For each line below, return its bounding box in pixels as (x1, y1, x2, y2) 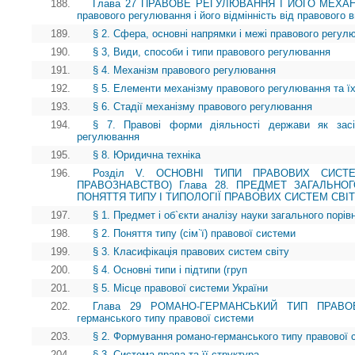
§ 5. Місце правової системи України (93, 282, 268, 295)
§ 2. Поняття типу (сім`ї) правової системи (93, 227, 296, 240)
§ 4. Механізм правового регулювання (93, 64, 276, 77)
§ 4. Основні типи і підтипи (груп (93, 264, 247, 277)
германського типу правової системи (77, 312, 254, 325)
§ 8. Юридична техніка (93, 149, 200, 162)
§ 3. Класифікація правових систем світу (93, 246, 289, 258)
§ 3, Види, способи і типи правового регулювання (93, 46, 330, 59)
